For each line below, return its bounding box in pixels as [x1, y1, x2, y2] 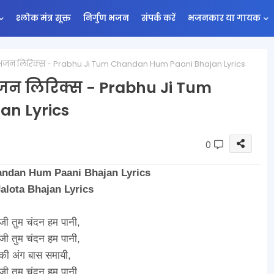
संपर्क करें [141, 12, 176, 24]
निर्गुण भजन [83, 12, 129, 24]
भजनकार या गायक [187, 12, 261, 24]
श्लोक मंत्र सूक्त [15, 12, 71, 24]
